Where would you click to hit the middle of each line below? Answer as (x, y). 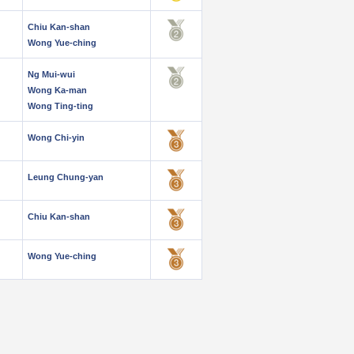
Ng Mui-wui (51, 74)
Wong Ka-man (57, 90)
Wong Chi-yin (56, 137)
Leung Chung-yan (66, 177)
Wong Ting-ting (60, 106)
